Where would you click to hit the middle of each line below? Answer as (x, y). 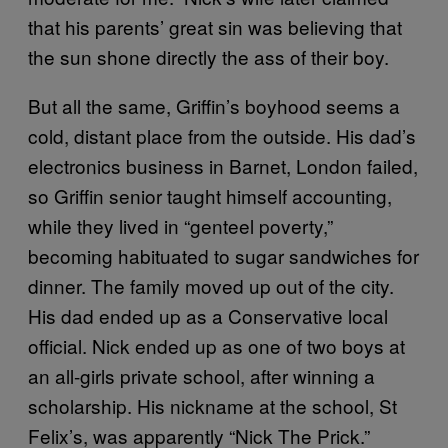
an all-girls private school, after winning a (201, 375)
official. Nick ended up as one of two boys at (216, 345)
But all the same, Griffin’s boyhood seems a (214, 105)
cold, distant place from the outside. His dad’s (222, 135)
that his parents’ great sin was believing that (215, 26)
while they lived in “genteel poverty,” (180, 225)
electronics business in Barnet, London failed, (223, 165)
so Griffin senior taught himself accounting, (210, 195)
